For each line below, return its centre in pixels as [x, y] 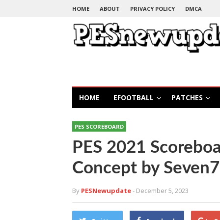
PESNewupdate [106, 191]
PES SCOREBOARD [99, 126]
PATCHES [187, 97]
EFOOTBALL [134, 97]
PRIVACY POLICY [152, 9]
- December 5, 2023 [161, 191]
